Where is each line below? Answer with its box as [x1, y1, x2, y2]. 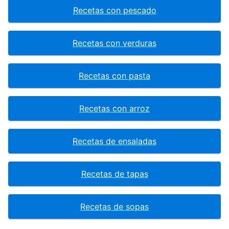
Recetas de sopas [80, 201, 149, 212]
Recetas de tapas [81, 169, 148, 179]
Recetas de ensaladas [73, 136, 156, 147]
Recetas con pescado [73, 5, 156, 16]
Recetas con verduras [73, 38, 156, 49]
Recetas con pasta [79, 71, 150, 81]
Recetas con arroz [79, 103, 150, 114]
